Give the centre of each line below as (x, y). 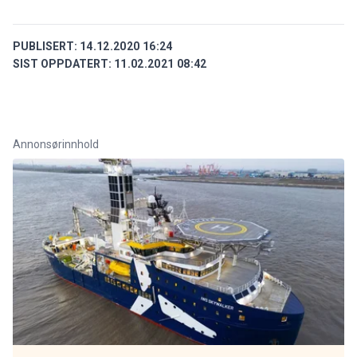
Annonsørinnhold (56, 144)
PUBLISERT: (45, 46)
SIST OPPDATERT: (62, 63)
